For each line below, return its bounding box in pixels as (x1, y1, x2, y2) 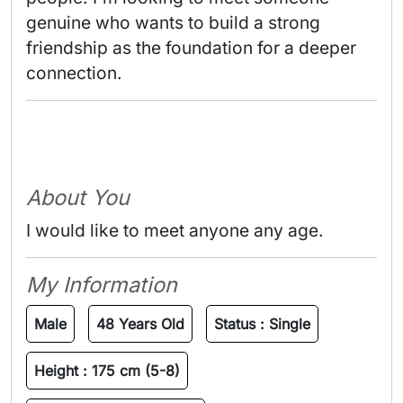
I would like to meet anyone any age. (26, 219, 324, 242)
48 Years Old (96, 315, 184, 334)
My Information (26, 272, 177, 299)
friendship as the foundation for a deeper (26, 37, 356, 59)
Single (269, 315, 310, 334)
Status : (214, 315, 269, 334)
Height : (34, 362, 92, 381)
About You (26, 184, 130, 211)
